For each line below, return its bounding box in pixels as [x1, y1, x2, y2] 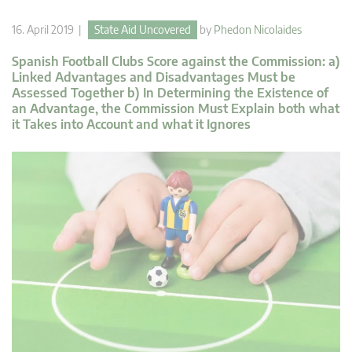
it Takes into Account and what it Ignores [12, 116, 251, 133]
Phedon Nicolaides [214, 23, 302, 37]
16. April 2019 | [12, 23, 88, 37]
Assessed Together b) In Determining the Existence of [12, 85, 328, 101]
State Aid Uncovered [94, 23, 191, 37]
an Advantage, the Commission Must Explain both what [12, 101, 339, 117]
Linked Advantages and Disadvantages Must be [12, 69, 295, 86]
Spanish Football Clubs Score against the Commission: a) [12, 53, 340, 70]
